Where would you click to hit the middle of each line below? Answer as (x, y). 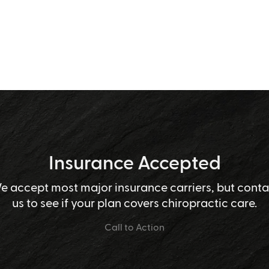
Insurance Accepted (134, 162)
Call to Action (134, 227)
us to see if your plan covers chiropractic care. (134, 202)
